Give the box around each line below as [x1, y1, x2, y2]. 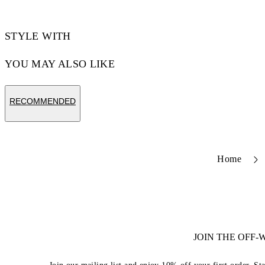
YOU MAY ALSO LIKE [5, 57, 115, 70]
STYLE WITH [5, 30, 71, 42]
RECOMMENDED [9, 96, 76, 106]
